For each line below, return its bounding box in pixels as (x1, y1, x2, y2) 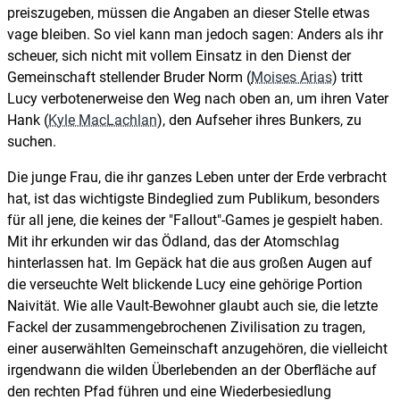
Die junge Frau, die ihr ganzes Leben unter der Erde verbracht (7, 169, 387, 187)
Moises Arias (251, 69, 332, 87)
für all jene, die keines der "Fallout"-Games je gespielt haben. (7, 212, 383, 229)
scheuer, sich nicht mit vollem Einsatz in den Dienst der (7, 47, 351, 65)
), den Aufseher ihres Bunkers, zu (157, 112, 362, 129)
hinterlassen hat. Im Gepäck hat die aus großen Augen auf (7, 254, 372, 272)
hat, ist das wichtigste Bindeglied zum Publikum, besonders (7, 190, 379, 208)
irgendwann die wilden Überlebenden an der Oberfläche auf (7, 362, 377, 379)
